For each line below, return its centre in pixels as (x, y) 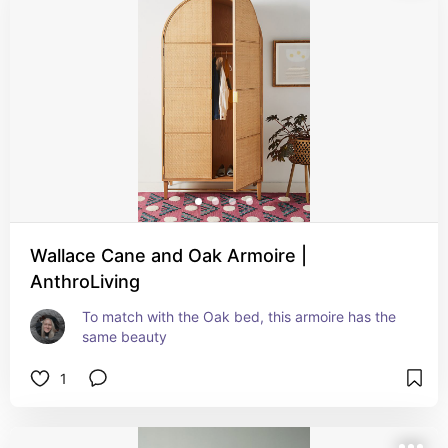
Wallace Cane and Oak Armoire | (168, 255)
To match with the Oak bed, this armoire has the (239, 316)
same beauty (124, 336)
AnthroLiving (85, 281)
